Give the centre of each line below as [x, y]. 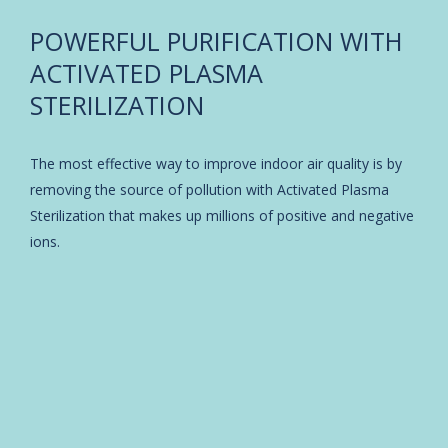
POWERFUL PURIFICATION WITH [216, 40]
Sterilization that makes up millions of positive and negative [222, 215]
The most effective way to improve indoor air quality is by [216, 163]
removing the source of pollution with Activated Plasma [209, 189]
